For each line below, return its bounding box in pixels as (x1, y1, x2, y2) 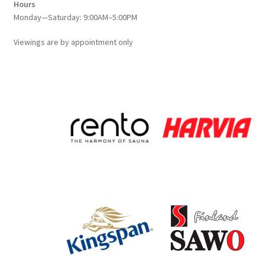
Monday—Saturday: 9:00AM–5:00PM (13, 11, 137, 22)
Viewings (13, 36, 47, 47)
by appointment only (60, 36, 133, 47)
